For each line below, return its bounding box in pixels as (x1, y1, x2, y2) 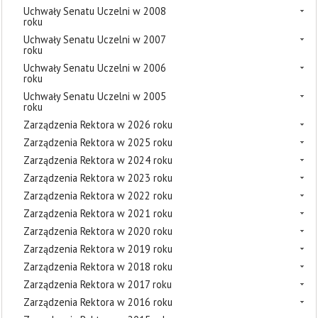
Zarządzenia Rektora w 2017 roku (23, 278, 172, 291)
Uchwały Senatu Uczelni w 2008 (23, 4, 166, 18)
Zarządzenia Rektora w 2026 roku (23, 118, 172, 131)
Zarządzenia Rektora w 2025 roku (23, 136, 172, 149)
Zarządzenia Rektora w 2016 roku (23, 295, 172, 309)
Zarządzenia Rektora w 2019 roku (23, 242, 172, 256)
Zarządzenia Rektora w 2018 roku (23, 260, 172, 273)
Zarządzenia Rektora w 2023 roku (23, 171, 172, 185)
